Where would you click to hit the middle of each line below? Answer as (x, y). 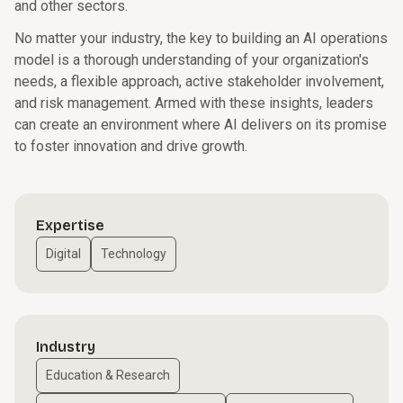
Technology (134, 254)
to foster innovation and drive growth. (131, 146)
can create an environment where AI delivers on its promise (201, 125)
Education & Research (108, 375)
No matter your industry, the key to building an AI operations (201, 38)
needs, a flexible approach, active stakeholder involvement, (199, 81)
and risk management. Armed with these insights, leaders (194, 103)
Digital (63, 254)
